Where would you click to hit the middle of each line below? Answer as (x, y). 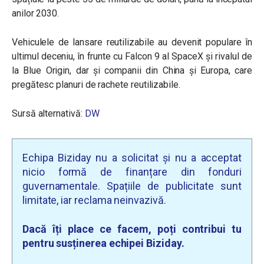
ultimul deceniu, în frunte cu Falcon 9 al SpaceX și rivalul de (132, 56)
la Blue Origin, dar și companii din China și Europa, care (132, 70)
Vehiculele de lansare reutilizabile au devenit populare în (132, 42)
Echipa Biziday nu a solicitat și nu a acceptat (132, 158)
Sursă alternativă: (48, 113)
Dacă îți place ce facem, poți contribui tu (132, 229)
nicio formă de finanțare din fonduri (132, 172)
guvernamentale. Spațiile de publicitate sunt (132, 186)
